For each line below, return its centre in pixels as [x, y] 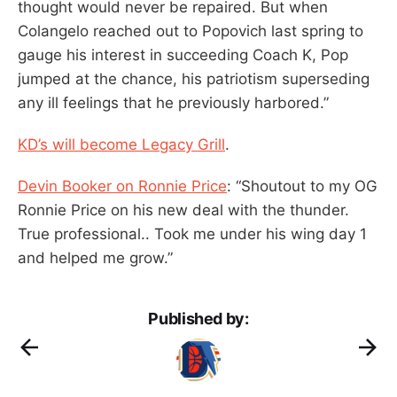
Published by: [198, 318]
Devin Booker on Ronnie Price [122, 186]
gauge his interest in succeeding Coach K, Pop [183, 54]
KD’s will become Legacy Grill [121, 144]
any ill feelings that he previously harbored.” [173, 102]
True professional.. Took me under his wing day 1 [192, 234]
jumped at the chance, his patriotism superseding [194, 78]
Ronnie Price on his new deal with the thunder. [183, 210]
